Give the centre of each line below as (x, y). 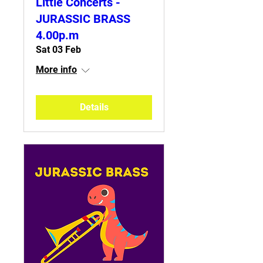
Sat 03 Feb (58, 50)
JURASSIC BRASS (83, 19)
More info (56, 70)
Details (94, 107)
